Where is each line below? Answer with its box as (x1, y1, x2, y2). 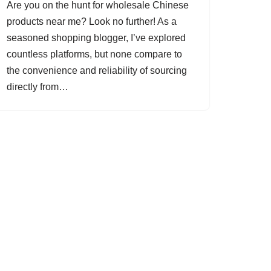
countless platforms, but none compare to (7, 49, 182, 59)
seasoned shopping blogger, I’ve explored (7, 33, 186, 43)
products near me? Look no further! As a (7, 16, 177, 27)
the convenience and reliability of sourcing (7, 65, 187, 76)
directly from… (7, 82, 71, 92)
